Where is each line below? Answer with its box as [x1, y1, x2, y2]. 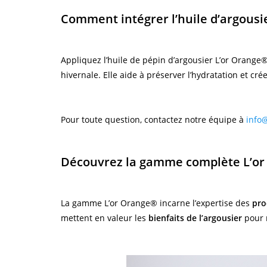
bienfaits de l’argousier [148, 212, 242, 224]
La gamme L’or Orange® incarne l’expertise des [61, 197, 252, 209]
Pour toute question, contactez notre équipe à [61, 114, 246, 126]
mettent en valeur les [61, 212, 148, 224]
